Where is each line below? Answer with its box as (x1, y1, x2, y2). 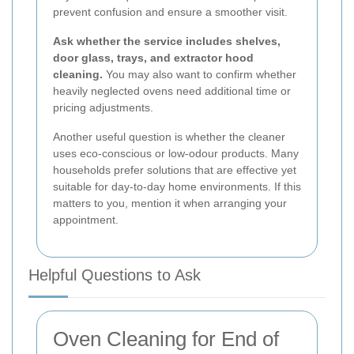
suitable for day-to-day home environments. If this (53, 179, 301, 193)
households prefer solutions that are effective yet (53, 163, 296, 176)
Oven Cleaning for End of (53, 326, 279, 351)
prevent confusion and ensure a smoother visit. (53, 5, 288, 18)
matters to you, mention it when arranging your (53, 196, 287, 209)
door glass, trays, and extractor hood (53, 51, 254, 64)
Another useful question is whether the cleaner (53, 130, 285, 143)
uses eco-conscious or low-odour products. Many (53, 146, 299, 160)
